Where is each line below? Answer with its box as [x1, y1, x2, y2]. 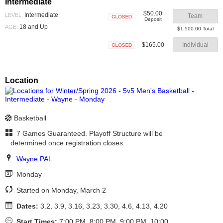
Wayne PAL [16, 154, 52, 163]
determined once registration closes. [10, 139, 125, 147]
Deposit [144, 16, 162, 22]
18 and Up [18, 23, 48, 30]
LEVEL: [5, 11, 23, 18]
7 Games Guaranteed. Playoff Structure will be [14, 129, 163, 138]
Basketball [14, 113, 46, 122]
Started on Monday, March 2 [14, 186, 106, 195]
